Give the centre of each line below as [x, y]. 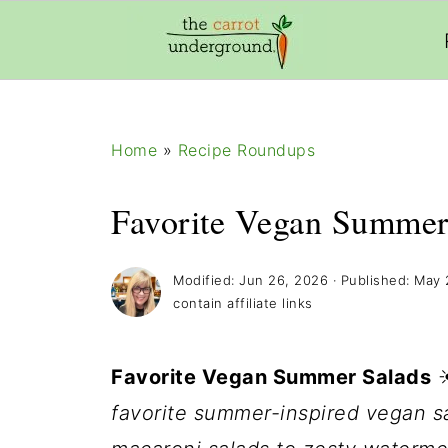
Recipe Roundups [246, 150]
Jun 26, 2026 [283, 280]
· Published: [371, 280]
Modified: [206, 280]
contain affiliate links [243, 303]
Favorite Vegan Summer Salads [271, 377]
